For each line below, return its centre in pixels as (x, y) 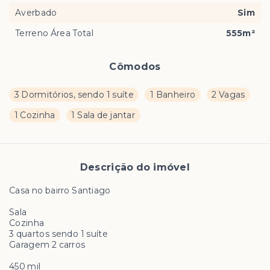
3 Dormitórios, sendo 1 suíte (74, 95)
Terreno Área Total (54, 33)
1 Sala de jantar (103, 115)
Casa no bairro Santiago (61, 190)
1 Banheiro (173, 95)
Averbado (36, 13)
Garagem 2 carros (48, 245)
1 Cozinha (35, 115)
